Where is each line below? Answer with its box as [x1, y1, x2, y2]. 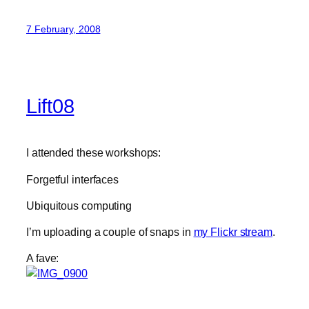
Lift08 [26, 95, 74, 118]
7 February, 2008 [26, 23, 101, 35]
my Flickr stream [193, 226, 272, 239]
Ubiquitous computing [26, 199, 132, 212]
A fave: [26, 252, 59, 265]
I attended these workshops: [26, 146, 161, 159]
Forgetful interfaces [26, 172, 119, 186]
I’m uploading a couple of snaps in [26, 226, 194, 239]
